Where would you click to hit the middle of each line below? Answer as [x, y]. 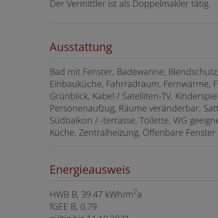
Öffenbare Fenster [179, 132]
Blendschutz [193, 71]
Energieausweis [90, 169]
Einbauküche [76, 83]
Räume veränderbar [159, 108]
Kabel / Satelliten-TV [132, 96]
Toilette [154, 120]
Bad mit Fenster [81, 71]
